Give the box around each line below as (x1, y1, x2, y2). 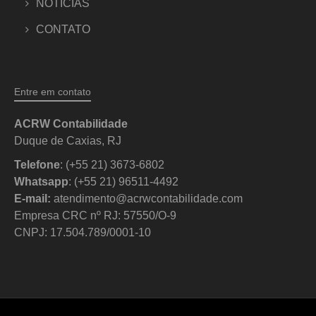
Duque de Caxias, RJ (14, 134, 121, 147)
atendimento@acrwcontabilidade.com (54, 192, 243, 205)
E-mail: (14, 192, 51, 205)
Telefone (14, 158, 60, 171)
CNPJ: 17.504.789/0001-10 (14, 226, 151, 238)
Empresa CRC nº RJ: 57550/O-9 (14, 209, 176, 221)
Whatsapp (14, 175, 68, 188)
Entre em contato (14, 85, 91, 97)
